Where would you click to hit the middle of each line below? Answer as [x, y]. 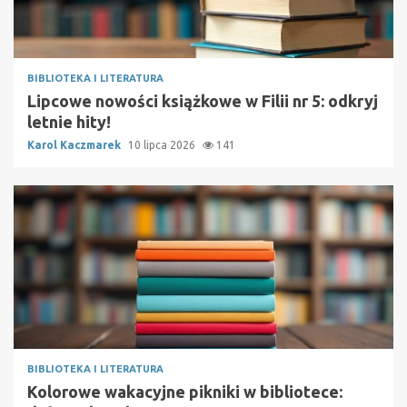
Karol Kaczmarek [75, 144]
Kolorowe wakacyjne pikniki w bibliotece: [185, 391]
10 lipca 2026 [163, 144]
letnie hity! [69, 121]
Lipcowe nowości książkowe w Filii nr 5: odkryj [203, 100]
